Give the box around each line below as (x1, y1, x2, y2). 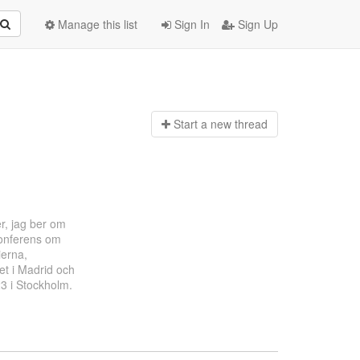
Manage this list (55, 16, 137, 32)
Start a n (173, 116, 217, 133)
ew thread (216, 116, 268, 133)
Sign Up (235, 16, 278, 32)
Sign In (171, 16, 210, 32)
